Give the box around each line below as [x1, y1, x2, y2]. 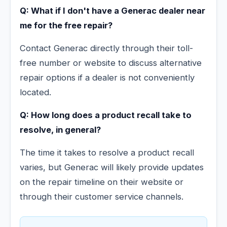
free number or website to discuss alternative [20, 58, 202, 68]
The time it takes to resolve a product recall [20, 147, 194, 158]
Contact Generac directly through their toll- [20, 43, 193, 54]
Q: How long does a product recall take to [20, 110, 192, 121]
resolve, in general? [20, 125, 101, 135]
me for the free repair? [20, 20, 112, 31]
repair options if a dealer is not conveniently [20, 72, 195, 83]
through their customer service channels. [20, 192, 183, 202]
